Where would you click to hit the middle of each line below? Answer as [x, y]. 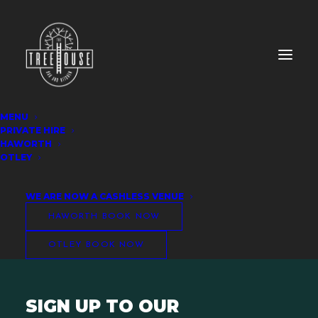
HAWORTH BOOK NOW [104, 216]
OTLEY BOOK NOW [96, 245]
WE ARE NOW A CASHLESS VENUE [105, 196]
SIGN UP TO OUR [102, 306]
